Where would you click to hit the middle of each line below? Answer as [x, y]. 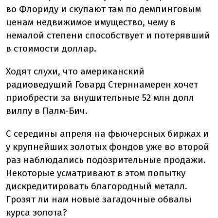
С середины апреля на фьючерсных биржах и [107, 134]
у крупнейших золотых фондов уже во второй [108, 147]
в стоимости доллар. [51, 48]
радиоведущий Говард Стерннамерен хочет [102, 84]
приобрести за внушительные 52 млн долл [100, 98]
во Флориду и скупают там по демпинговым [103, 9]
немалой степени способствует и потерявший [108, 35]
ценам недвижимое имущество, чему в [91, 22]
